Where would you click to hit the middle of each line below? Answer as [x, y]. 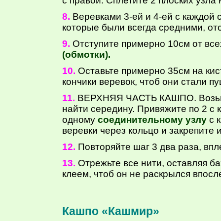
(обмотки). [86, 55]
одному [80, 120]
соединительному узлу [153, 120]
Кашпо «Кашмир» [111, 211]
